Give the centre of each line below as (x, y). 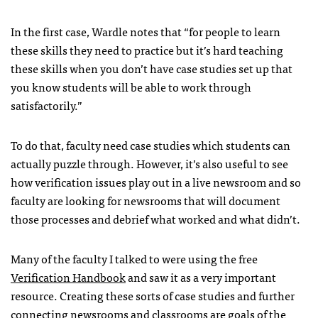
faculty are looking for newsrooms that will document (146, 200)
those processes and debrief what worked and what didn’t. (155, 218)
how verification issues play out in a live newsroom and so (156, 181)
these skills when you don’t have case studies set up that (152, 68)
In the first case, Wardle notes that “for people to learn (146, 31)
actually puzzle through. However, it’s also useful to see (149, 163)
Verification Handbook (68, 276)
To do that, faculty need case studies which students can (150, 144)
